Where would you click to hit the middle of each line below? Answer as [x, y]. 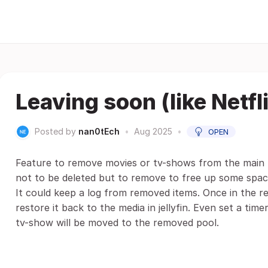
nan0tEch [99, 131]
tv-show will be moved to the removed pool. [117, 223]
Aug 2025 [153, 131]
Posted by [55, 131]
